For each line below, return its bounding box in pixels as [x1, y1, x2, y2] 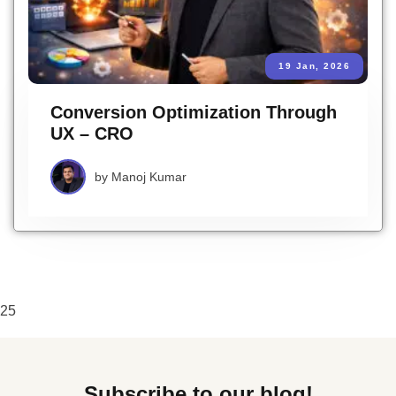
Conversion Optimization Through [50, 103, 337, 122]
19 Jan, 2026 [278, 61, 350, 71]
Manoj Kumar [111, 170, 187, 184]
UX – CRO [50, 124, 133, 143]
